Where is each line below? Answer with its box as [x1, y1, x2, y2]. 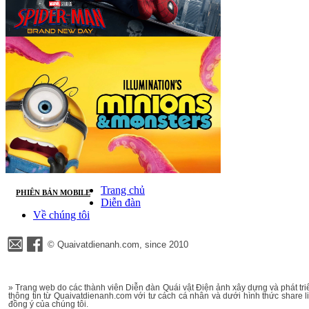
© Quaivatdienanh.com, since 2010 [47, 239, 188, 250]
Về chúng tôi [33, 208, 90, 221]
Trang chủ [101, 183, 145, 196]
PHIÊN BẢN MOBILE [16, 188, 90, 197]
